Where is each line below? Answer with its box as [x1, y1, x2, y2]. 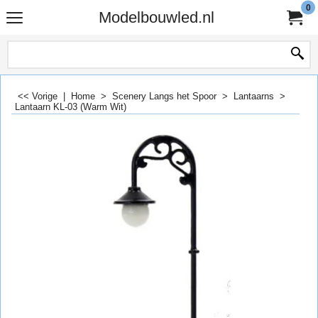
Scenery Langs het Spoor [112, 91, 216, 102]
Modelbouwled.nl [98, 9, 214, 26]
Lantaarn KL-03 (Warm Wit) [15, 102, 126, 112]
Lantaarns [234, 91, 274, 102]
